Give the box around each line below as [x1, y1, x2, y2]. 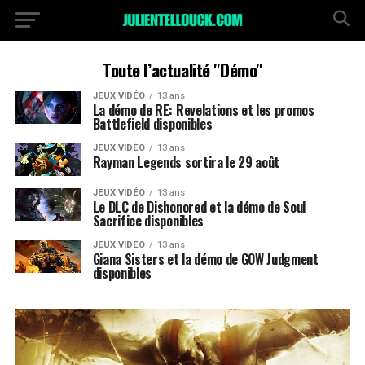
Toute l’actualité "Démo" [102, 57, 262, 82]
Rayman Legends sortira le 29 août [92, 152, 280, 172]
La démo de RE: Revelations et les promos [92, 100, 314, 120]
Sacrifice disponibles [92, 211, 204, 231]
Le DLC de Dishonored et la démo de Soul [92, 197, 306, 217]
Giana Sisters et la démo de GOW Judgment [92, 249, 319, 269]
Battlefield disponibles [92, 114, 213, 134]
